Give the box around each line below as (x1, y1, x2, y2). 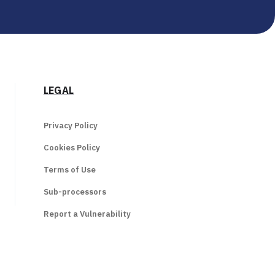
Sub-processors (43, 187, 106, 197)
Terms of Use (43, 165, 96, 175)
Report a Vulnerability (43, 209, 131, 219)
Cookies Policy (43, 142, 100, 153)
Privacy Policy (43, 120, 98, 131)
